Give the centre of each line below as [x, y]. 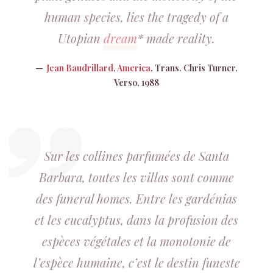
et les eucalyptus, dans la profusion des [136, 220]
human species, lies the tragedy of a [136, 17]
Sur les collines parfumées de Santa [136, 156]
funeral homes [93, 198]
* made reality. [176, 38]
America [134, 68]
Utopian [81, 38]
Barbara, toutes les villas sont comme [136, 177]
